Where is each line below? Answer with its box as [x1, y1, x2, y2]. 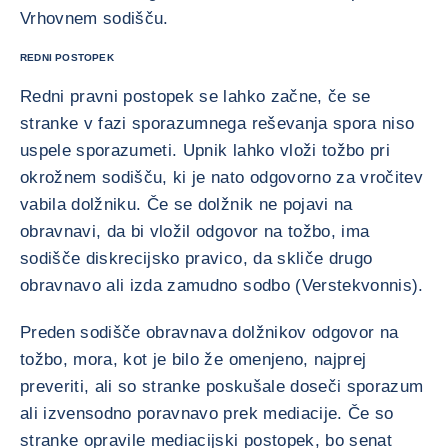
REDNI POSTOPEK [20, 52, 114, 63]
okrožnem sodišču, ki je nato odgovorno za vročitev [20, 168, 423, 187]
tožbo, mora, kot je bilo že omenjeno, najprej [20, 350, 367, 369]
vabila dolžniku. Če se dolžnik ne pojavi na [20, 195, 353, 214]
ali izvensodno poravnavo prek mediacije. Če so [20, 404, 394, 423]
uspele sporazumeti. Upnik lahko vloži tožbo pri [20, 141, 390, 160]
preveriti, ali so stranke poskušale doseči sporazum [20, 377, 424, 396]
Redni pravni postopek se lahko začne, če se [20, 87, 371, 106]
